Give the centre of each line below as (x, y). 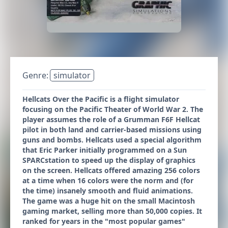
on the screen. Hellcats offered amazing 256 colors (111, 170)
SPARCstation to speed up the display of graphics (109, 160)
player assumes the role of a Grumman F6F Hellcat (111, 119)
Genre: (36, 75)
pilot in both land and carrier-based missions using (112, 130)
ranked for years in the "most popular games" (104, 221)
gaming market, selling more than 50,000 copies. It (112, 211)
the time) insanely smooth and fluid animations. (108, 191)
